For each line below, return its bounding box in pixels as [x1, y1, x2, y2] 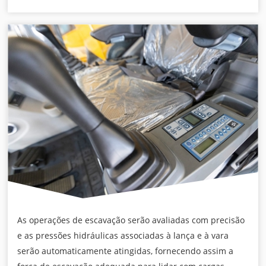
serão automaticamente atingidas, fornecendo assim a [17, 245, 234, 256]
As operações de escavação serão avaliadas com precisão [17, 214, 245, 226]
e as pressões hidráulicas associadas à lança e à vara [17, 229, 229, 241]
